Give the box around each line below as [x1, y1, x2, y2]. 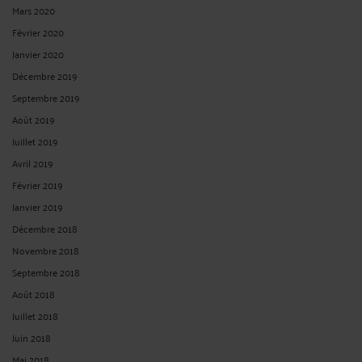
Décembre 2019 [12, 66, 78, 84]
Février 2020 [12, 23, 64, 40]
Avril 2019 [12, 154, 53, 171]
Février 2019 [12, 175, 63, 193]
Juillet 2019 [12, 132, 58, 149]
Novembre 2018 [12, 241, 79, 259]
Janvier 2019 [12, 197, 63, 215]
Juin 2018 [12, 328, 51, 346]
